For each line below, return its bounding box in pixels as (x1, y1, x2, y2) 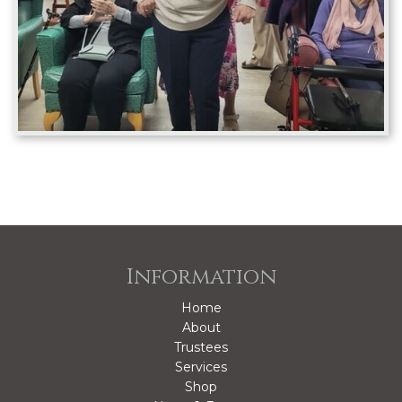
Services (175, 358, 227, 375)
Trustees (174, 338, 228, 355)
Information (126, 262, 276, 292)
